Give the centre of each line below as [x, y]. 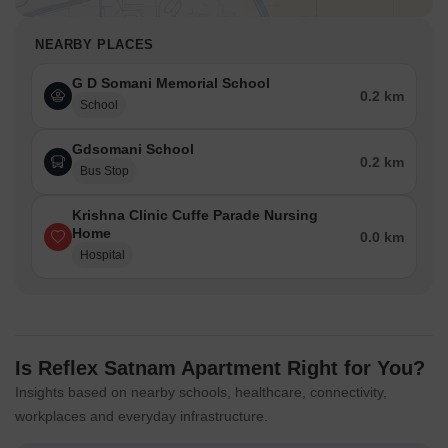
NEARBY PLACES [94, 45]
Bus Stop [104, 171]
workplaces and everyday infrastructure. [141, 416]
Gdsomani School [133, 149]
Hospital [102, 255]
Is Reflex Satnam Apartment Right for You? [220, 368]
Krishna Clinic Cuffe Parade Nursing [195, 215]
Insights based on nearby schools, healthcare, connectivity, [201, 392]
